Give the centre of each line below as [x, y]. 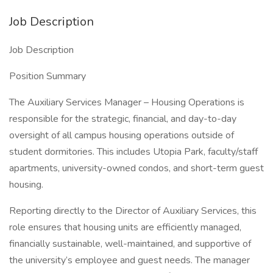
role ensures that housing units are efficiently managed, [125, 227]
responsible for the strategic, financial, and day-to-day [123, 119]
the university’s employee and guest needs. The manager [129, 260]
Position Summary [48, 76]
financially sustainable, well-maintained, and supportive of [130, 244]
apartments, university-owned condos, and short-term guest [136, 168]
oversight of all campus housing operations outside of [122, 135]
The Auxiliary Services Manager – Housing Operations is [127, 102]
